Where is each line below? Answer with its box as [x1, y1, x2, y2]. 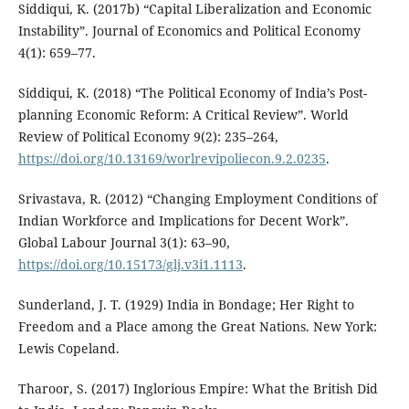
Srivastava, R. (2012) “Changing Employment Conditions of [17, 189, 377, 207]
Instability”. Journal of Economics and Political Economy [17, 21, 361, 39]
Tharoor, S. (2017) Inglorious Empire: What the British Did [17, 379, 378, 397]
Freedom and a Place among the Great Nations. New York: [17, 317, 377, 335]
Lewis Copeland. [17, 339, 120, 357]
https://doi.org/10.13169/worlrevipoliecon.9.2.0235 [17, 149, 326, 167]
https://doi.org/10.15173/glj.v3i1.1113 [17, 255, 243, 273]
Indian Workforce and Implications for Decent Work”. [17, 211, 349, 229]
